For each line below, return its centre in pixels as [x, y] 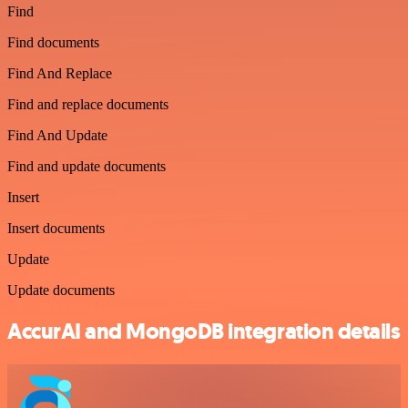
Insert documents [56, 228]
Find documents [53, 42]
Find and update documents [87, 166]
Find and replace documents [88, 104]
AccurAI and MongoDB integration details [204, 331]
